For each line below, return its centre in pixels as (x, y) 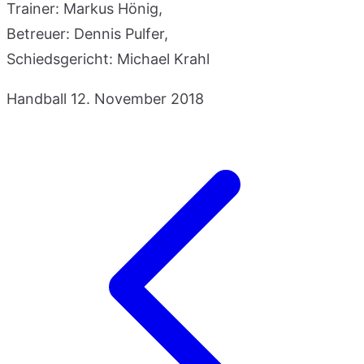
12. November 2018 (137, 98)
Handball (37, 98)
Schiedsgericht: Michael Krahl (108, 58)
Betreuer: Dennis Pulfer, (87, 33)
